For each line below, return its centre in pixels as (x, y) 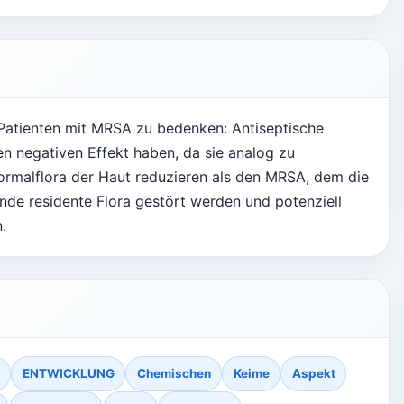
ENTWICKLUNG (68, 374)
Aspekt (313, 374)
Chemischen (174, 374)
